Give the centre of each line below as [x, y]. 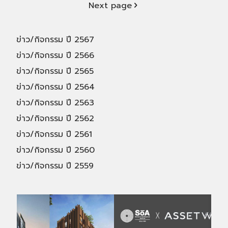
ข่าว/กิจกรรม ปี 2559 [55, 166]
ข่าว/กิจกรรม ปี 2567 [55, 40]
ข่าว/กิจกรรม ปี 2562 [55, 119]
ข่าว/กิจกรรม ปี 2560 [55, 150]
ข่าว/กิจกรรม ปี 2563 [55, 103]
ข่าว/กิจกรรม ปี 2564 [55, 87]
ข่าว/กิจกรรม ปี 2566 [55, 56]
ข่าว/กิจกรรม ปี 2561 [54, 135]
